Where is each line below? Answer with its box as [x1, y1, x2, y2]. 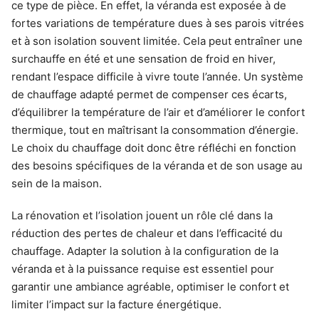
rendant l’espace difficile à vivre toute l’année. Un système [11, 69, 303, 83]
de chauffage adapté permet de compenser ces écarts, [11, 87, 287, 101]
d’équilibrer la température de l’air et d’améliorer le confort [11, 105, 305, 119]
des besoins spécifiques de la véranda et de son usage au [11, 158, 303, 172]
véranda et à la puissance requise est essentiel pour [11, 261, 274, 276]
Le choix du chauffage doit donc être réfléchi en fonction [11, 140, 296, 155]
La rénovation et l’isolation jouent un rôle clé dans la [11, 208, 273, 222]
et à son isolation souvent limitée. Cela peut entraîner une [11, 33, 303, 48]
